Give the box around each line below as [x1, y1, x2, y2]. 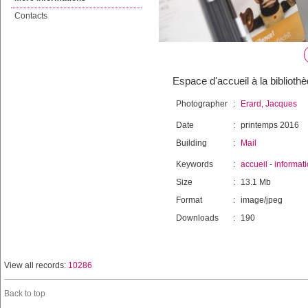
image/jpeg [241, 195, 283, 205]
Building [176, 138, 207, 148]
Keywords [176, 159, 213, 169]
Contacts [14, 11, 47, 21]
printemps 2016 [241, 120, 299, 130]
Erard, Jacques [241, 99, 297, 109]
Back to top [4, 289, 45, 298]
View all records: [4, 261, 68, 270]
